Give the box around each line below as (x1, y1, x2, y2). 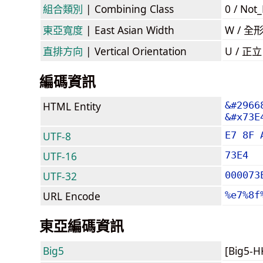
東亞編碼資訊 (39, 215, 124, 235)
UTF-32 (43, 168, 77, 183)
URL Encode (43, 188, 100, 203)
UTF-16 (43, 149, 77, 163)
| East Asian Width (83, 22, 174, 37)
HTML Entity (43, 99, 101, 113)
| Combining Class (83, 1, 174, 16)
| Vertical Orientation (83, 43, 187, 58)
